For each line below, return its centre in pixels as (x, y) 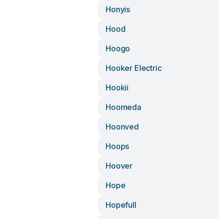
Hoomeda (123, 107)
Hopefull (121, 205)
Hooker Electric (134, 68)
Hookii (117, 88)
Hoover (119, 166)
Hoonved (122, 127)
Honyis (118, 9)
